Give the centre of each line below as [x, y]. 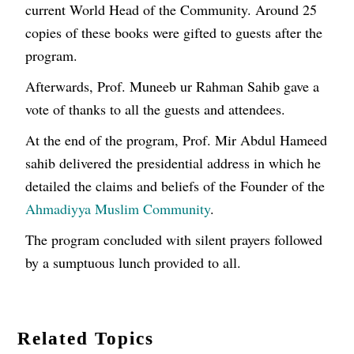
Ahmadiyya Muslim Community [118, 209]
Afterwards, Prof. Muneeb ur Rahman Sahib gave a [173, 87]
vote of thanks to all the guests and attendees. [156, 109]
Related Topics [86, 339]
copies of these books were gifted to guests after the [174, 33]
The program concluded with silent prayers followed [174, 240]
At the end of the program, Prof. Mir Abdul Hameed [177, 140]
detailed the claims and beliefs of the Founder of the [175, 186]
